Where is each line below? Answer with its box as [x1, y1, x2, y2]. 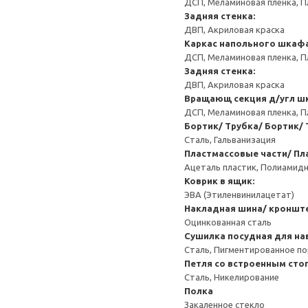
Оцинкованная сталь [184, 217, 272, 227]
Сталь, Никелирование [184, 272, 279, 282]
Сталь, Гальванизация [184, 135, 276, 144]
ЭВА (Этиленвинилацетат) [184, 190, 294, 199]
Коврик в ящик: [184, 176, 254, 186]
